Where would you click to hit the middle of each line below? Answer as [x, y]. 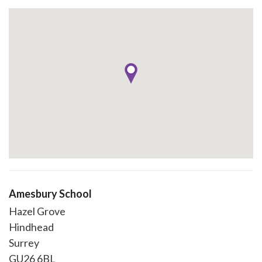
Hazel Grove [37, 211]
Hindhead [31, 227]
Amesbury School [50, 194]
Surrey [24, 243]
